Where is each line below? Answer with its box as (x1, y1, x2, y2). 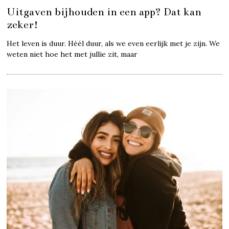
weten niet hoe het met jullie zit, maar (7, 50, 138, 59)
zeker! (7, 18, 39, 32)
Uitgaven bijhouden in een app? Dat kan (7, 5, 202, 19)
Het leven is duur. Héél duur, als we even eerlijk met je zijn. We (7, 39, 220, 49)
